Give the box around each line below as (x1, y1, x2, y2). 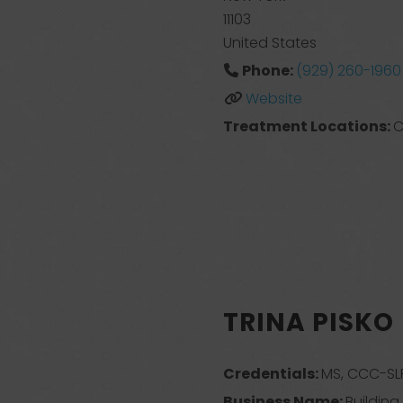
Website (245, 88, 302, 109)
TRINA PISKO (223, 305, 394, 340)
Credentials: (223, 363, 322, 384)
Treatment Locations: (223, 116, 394, 137)
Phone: (241, 60, 296, 81)
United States (223, 32, 317, 53)
